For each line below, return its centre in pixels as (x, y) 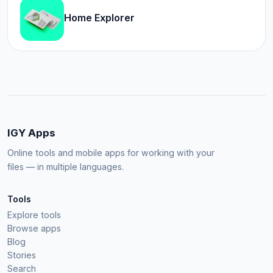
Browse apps (34, 229)
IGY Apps (31, 133)
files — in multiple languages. (66, 167)
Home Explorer (99, 18)
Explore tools (34, 215)
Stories (22, 255)
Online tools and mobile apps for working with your (111, 153)
